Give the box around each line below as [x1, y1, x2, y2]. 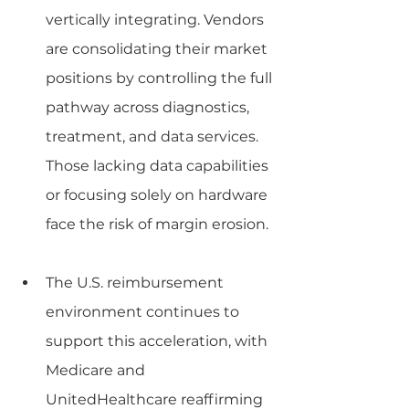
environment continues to [46, 302, 243, 320]
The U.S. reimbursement [46, 273, 227, 291]
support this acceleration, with [46, 331, 271, 350]
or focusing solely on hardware [46, 185, 271, 204]
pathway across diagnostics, [46, 98, 253, 116]
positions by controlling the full [46, 68, 276, 87]
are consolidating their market [46, 39, 271, 58]
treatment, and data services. [46, 127, 262, 145]
